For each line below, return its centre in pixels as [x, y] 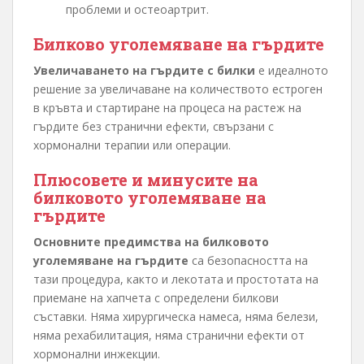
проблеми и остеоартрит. [137, 10]
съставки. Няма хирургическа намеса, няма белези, [176, 317]
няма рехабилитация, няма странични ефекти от [169, 336]
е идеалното [292, 71]
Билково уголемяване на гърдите [179, 44]
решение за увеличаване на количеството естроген [178, 89]
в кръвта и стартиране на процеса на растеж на [167, 108]
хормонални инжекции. [97, 354]
